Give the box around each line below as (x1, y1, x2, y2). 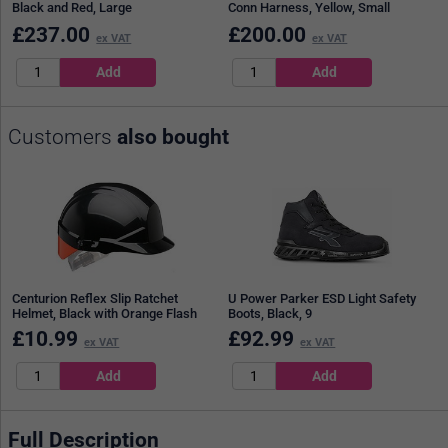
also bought (117, 124, 229, 149)
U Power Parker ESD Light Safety (228, 291, 417, 307)
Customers (8, 124, 117, 149)
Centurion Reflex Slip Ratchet (12, 291, 179, 307)
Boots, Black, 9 (228, 306, 313, 322)
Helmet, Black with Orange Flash (12, 306, 198, 322)
